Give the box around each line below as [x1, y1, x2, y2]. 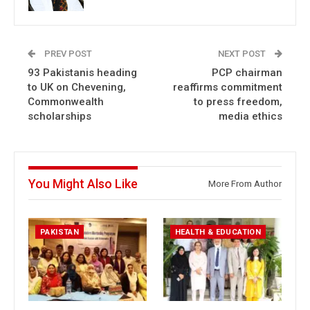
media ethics [219, 110, 282, 122]
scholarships [28, 110, 91, 122]
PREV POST [42, 48, 92, 59]
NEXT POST [218, 48, 268, 59]
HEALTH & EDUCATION [175, 228, 262, 237]
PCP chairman [212, 66, 282, 79]
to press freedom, [194, 95, 282, 108]
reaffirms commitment [173, 81, 282, 93]
